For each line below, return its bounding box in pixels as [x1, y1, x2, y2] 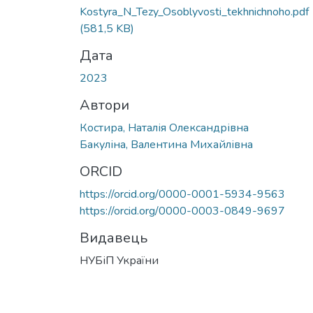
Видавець [80, 228, 147, 247]
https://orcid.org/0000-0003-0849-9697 [80, 203, 285, 219]
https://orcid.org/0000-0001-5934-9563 [80, 186, 285, 202]
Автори [80, 95, 129, 115]
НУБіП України [80, 252, 159, 268]
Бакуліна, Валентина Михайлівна [80, 136, 253, 152]
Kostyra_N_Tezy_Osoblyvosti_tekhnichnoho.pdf [80, 3, 309, 20]
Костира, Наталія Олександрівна [80, 119, 249, 136]
